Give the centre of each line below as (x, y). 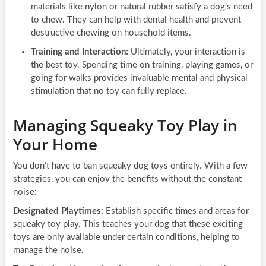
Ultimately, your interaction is (186, 52)
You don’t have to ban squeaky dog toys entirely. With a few (130, 166)
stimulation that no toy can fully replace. (109, 91)
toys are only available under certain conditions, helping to (126, 237)
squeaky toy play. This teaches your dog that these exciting (128, 224)
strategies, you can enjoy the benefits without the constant (127, 179)
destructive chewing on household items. (111, 33)
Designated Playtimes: (58, 211)
